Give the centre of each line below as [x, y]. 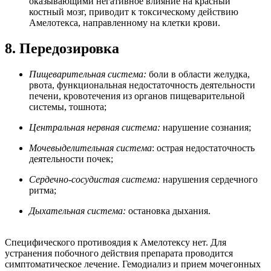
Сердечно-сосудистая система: [95, 180]
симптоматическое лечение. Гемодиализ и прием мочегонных [133, 264]
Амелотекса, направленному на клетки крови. [125, 23]
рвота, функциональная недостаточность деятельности [142, 85]
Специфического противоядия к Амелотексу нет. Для [116, 243]
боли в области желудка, [198, 74]
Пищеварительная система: [88, 74]
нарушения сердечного [209, 180]
